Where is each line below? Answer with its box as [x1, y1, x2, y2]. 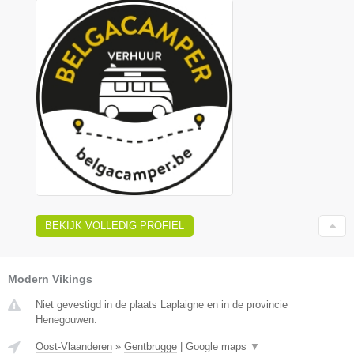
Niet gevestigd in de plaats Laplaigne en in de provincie [36, 299, 288, 311]
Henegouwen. [36, 314, 97, 326]
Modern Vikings [8, 273, 92, 286]
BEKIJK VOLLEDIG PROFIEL [45, 220, 184, 232]
